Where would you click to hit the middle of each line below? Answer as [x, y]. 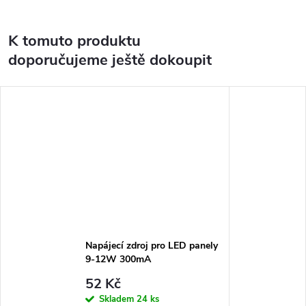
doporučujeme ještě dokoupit [110, 60]
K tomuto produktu [74, 41]
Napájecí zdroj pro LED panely [151, 245]
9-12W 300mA [118, 259]
